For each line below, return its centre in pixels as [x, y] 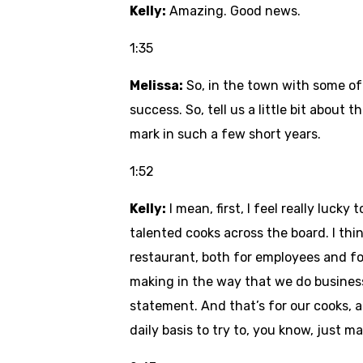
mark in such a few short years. [227, 134]
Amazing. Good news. [235, 11]
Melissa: [156, 85]
